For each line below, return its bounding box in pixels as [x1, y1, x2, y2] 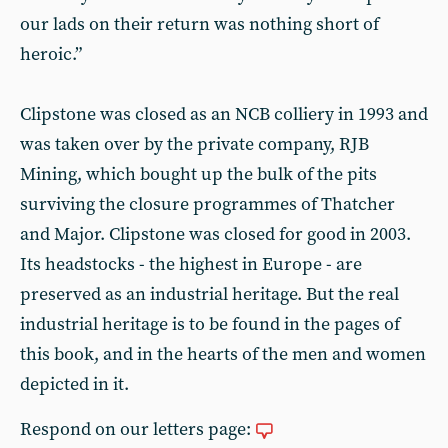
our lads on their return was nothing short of [20, 13, 379, 36]
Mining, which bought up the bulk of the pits [20, 163, 377, 186]
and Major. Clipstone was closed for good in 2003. [20, 223, 411, 246]
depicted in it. [20, 373, 129, 396]
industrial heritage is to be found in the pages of [20, 313, 400, 336]
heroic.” [20, 43, 82, 66]
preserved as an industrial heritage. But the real [20, 283, 399, 306]
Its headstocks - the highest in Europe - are [20, 253, 362, 276]
